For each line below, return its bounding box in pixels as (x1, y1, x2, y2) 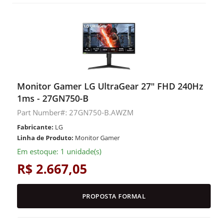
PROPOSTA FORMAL (82, 192, 146, 200)
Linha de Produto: (17, 133, 73, 142)
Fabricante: (17, 123, 54, 131)
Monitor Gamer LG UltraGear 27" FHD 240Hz (17, 80, 203, 92)
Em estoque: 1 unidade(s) (17, 146, 101, 156)
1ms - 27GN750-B (17, 92, 89, 104)
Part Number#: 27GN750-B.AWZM (17, 108, 134, 117)
